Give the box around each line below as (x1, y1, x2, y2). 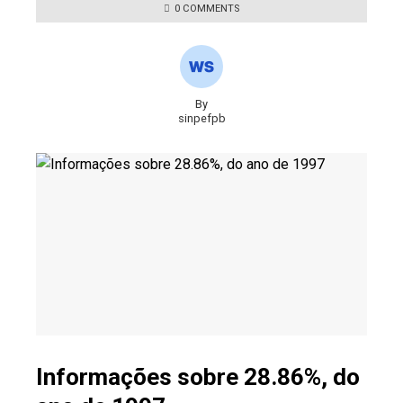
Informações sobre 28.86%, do (36, 363, 360, 390)
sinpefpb (177, 112, 226, 126)
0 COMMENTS (175, 3, 239, 15)
